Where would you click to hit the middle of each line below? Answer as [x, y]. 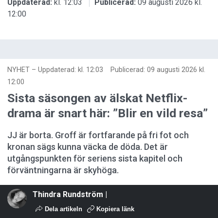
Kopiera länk [115, 209]
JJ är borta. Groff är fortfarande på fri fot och [98, 135]
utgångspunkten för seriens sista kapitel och [95, 158]
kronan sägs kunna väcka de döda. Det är [88, 146]
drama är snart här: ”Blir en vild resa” [108, 113]
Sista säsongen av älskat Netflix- [98, 98]
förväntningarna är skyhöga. [63, 170]
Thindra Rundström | [70, 194]
